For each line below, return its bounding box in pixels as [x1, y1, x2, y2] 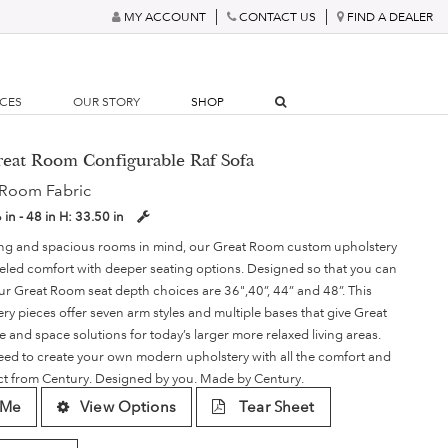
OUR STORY [73, 95, 141, 109]
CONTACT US [239, 9, 316, 24]
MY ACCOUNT [124, 9, 206, 24]
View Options [80, 398, 176, 417]
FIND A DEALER [347, 9, 433, 24]
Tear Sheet [235, 398, 315, 417]
